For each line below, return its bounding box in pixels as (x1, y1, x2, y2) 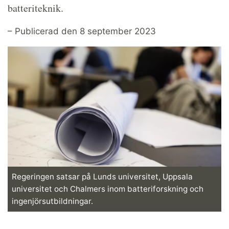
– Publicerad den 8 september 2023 (8, 26, 156, 36)
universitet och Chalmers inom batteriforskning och (12, 184, 203, 194)
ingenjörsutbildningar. (12, 196, 93, 206)
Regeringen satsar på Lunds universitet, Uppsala (12, 171, 193, 181)
